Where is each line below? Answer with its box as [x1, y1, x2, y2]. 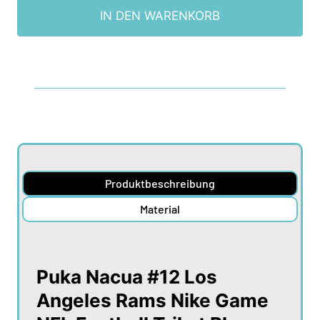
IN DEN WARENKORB [100, 9, 220, 23]
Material [140, 202, 180, 216]
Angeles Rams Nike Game [36, 289, 269, 311]
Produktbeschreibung [105, 176, 215, 190]
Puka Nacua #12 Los [36, 266, 217, 288]
